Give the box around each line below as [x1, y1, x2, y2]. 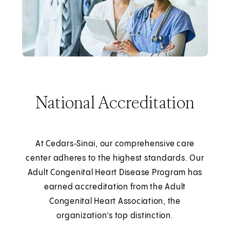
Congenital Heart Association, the [49, 197, 181, 206]
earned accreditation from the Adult [44, 182, 186, 191]
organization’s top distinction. [56, 211, 174, 220]
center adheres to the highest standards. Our [26, 154, 204, 163]
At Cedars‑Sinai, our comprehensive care [35, 139, 195, 148]
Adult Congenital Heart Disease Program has [27, 168, 203, 177]
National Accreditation [35, 91, 195, 113]
